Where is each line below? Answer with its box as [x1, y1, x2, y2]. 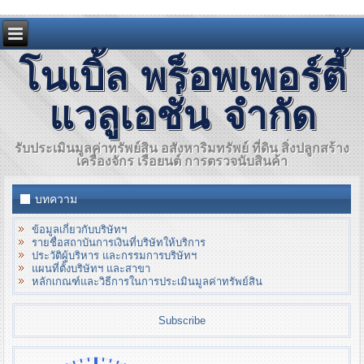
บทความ [35, 193, 78, 206]
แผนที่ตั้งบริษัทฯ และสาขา [32, 262, 151, 275]
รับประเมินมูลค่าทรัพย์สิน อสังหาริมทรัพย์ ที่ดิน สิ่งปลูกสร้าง [15, 141, 349, 156]
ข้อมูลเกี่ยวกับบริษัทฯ [32, 223, 128, 236]
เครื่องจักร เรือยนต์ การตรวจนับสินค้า [76, 154, 288, 169]
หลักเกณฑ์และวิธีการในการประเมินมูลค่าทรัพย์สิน [32, 275, 263, 288]
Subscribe [158, 314, 206, 327]
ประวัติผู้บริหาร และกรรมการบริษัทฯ [32, 249, 197, 262]
